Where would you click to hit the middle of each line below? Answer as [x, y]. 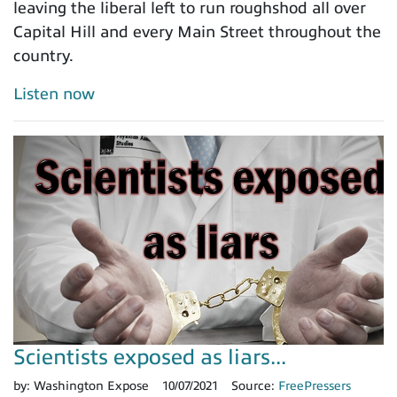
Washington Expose [91, 385]
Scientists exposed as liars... [150, 357]
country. [43, 56]
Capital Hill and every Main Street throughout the [197, 32]
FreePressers [315, 385]
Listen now [54, 94]
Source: [255, 385]
